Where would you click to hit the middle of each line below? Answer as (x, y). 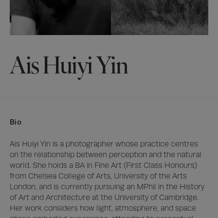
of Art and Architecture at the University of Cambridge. (104, 197)
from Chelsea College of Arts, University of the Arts (98, 176)
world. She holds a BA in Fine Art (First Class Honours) (103, 165)
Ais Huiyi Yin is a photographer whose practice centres (104, 144)
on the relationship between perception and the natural (106, 154)
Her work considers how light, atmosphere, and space (103, 208)
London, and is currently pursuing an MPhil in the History (107, 187)
